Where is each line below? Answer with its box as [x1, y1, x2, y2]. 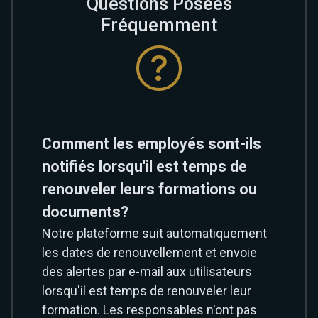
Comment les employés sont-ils [42, 135, 261, 153]
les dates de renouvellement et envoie [42, 245, 257, 260]
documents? [42, 203, 128, 221]
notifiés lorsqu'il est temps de [42, 158, 247, 175]
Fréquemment [101, 15, 217, 35]
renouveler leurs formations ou [42, 180, 257, 198]
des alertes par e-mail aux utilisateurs [42, 264, 252, 279]
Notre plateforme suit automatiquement [42, 226, 267, 241]
